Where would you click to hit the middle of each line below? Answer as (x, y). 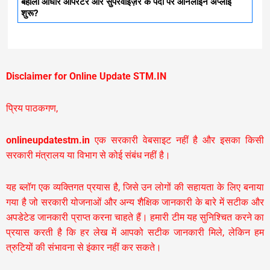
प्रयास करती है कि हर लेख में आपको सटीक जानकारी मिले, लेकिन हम (135, 233)
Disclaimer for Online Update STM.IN (86, 77)
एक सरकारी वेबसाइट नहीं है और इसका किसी (177, 140)
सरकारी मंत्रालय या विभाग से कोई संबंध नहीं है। (88, 155)
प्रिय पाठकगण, (32, 108)
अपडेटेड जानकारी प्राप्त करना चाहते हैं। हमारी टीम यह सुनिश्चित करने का (135, 218)
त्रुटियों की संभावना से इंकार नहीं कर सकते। (84, 248)
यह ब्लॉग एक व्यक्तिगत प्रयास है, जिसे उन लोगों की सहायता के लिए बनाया (135, 187)
